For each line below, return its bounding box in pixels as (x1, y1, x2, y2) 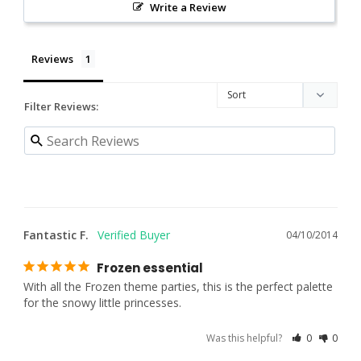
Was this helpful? (206, 331, 285, 346)
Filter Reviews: (24, 99, 98, 114)
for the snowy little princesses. (23, 295, 181, 311)
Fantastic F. (23, 227, 89, 243)
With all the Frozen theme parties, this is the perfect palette (23, 279, 333, 295)
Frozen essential (97, 259, 203, 277)
